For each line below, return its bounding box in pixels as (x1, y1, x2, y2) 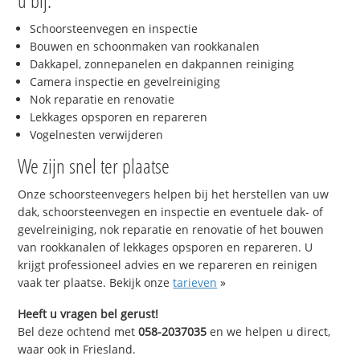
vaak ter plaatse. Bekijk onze (18, 275, 174, 291)
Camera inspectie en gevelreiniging (30, 74, 221, 90)
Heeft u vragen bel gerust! (18, 305, 159, 321)
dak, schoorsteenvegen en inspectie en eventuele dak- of (18, 204, 324, 220)
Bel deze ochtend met (18, 323, 139, 339)
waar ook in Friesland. (18, 341, 137, 357)
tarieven (173, 275, 218, 291)
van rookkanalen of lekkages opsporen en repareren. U (18, 239, 313, 256)
